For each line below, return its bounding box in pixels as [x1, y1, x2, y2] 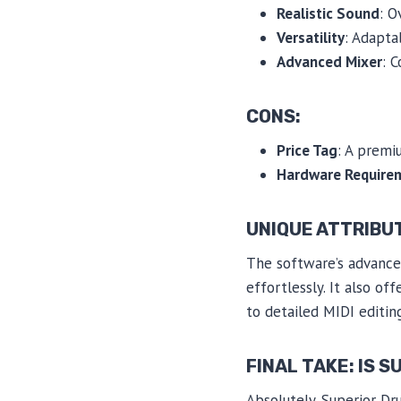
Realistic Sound [277, 3, 380, 23]
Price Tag [277, 140, 337, 160]
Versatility [277, 27, 345, 47]
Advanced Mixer [277, 51, 382, 72]
